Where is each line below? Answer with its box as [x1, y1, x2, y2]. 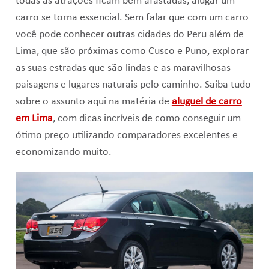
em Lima [15, 113, 53, 124]
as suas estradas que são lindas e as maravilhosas [15, 63, 231, 74]
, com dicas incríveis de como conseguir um [52, 113, 241, 124]
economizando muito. [15, 147, 112, 158]
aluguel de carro [171, 97, 242, 107]
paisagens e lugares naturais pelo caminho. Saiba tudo [15, 80, 251, 91]
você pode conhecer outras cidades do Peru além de [15, 29, 244, 40]
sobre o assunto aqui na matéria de [15, 97, 172, 107]
